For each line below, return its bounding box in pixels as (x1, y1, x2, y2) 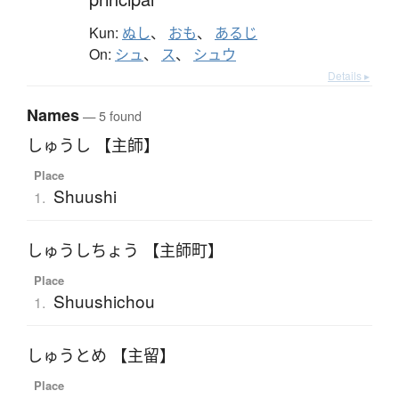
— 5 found (79, 106, 142, 126)
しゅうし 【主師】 (27, 134, 159, 157)
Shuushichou (53, 289, 155, 313)
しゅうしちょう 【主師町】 (27, 240, 224, 262)
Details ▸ (328, 68, 370, 84)
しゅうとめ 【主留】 (27, 345, 175, 367)
